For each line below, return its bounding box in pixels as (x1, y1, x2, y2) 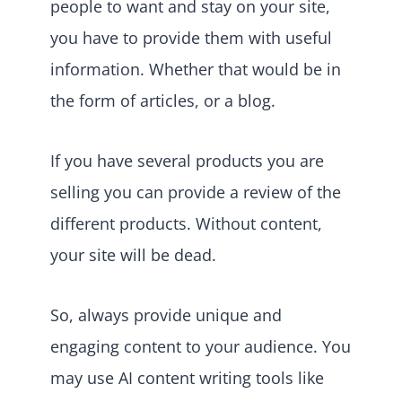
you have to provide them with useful (50, 26, 332, 48)
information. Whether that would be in (50, 57, 341, 80)
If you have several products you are (50, 149, 324, 171)
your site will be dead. (50, 243, 216, 266)
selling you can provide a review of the (50, 180, 341, 203)
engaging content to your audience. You (50, 335, 351, 357)
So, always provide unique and (50, 303, 282, 326)
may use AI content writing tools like (50, 366, 324, 389)
